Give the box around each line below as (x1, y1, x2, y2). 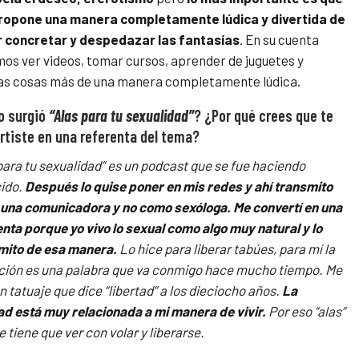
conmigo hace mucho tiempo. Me (151, 261, 342, 278)
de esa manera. (26, 240, 117, 257)
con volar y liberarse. (85, 324, 204, 341)
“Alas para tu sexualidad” (49, 106, 194, 126)
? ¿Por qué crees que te (194, 106, 333, 126)
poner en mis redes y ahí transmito (128, 178, 333, 195)
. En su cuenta (240, 31, 319, 48)
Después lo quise (22, 178, 128, 195)
